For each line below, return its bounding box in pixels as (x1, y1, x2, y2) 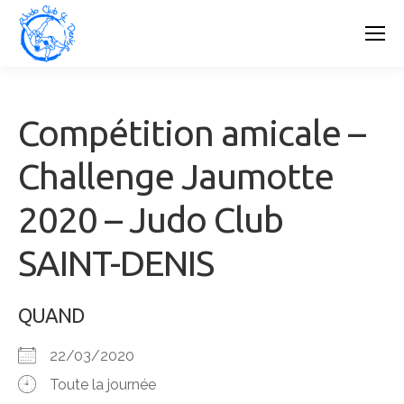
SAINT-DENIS (18, 243, 214, 283)
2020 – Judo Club (18, 199, 283, 240)
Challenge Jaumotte (18, 156, 334, 197)
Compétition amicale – (18, 113, 365, 153)
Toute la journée (50, 376, 156, 393)
